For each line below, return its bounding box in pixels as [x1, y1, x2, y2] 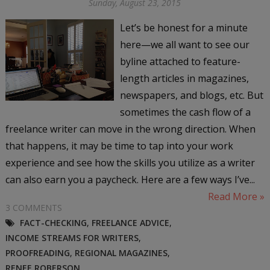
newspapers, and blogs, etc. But [119, 88, 263, 102]
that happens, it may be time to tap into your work [5, 139, 233, 152]
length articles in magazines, [119, 71, 249, 85]
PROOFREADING [5, 246, 70, 259]
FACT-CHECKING [19, 216, 87, 228]
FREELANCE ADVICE [91, 216, 169, 228]
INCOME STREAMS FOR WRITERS [5, 231, 139, 243]
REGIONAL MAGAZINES [74, 246, 168, 259]
